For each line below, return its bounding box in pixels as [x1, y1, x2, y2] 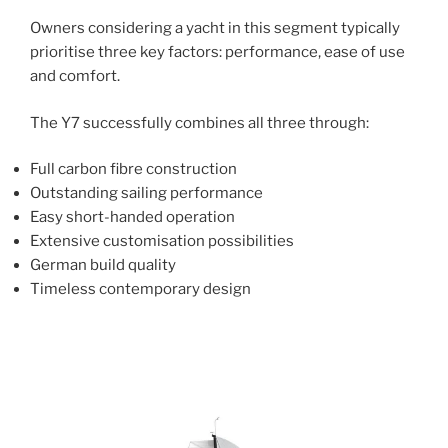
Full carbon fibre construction [30, 160, 237, 179]
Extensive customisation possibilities [30, 232, 294, 251]
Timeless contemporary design [30, 280, 251, 299]
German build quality [30, 256, 176, 275]
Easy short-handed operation [30, 208, 235, 227]
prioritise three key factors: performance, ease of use [30, 43, 405, 62]
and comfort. [30, 67, 120, 86]
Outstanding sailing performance [30, 184, 263, 203]
